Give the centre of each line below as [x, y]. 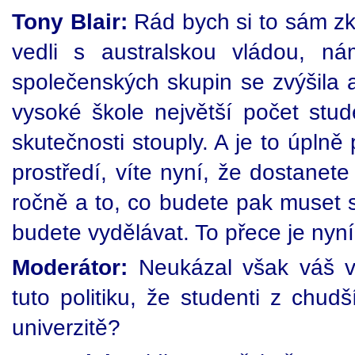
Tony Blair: [70, 21]
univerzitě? [66, 327]
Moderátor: [70, 267]
